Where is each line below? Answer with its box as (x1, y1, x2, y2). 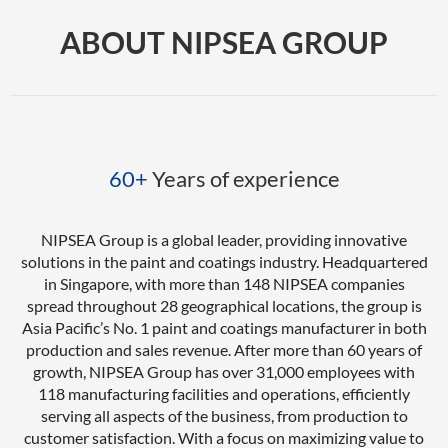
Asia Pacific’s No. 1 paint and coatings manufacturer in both (21, 317, 427, 337)
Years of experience (147, 164, 340, 192)
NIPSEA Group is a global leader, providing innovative (41, 229, 407, 249)
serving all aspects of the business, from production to (40, 405, 408, 425)
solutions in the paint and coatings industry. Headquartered (20, 251, 428, 271)
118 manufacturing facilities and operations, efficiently (38, 383, 410, 403)
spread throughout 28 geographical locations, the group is (26, 295, 422, 315)
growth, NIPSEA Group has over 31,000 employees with (33, 361, 415, 381)
